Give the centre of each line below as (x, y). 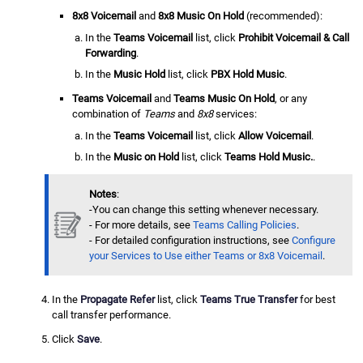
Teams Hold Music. (268, 157)
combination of (108, 113)
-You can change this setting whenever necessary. (203, 210)
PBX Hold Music (247, 75)
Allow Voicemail (274, 135)
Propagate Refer (118, 300)
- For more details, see (141, 225)
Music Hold (139, 75)
